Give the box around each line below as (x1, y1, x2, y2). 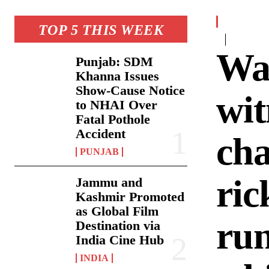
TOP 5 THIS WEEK (38, 22, 164, 38)
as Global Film (76, 204, 159, 219)
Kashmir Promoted (76, 189, 185, 205)
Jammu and (76, 175, 143, 190)
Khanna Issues (76, 68, 160, 84)
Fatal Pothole (76, 112, 151, 127)
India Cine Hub (76, 232, 165, 248)
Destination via (76, 218, 161, 234)
